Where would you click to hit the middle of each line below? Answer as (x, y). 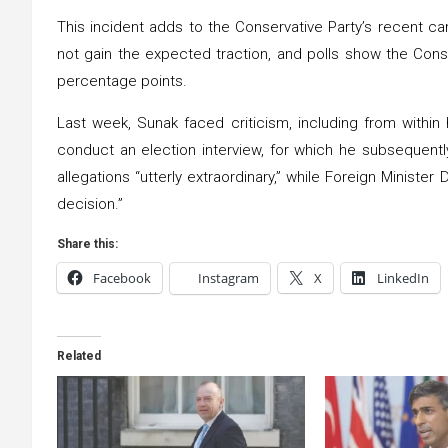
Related (79, 355)
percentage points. (122, 80)
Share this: (87, 243)
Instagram (228, 277)
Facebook (122, 277)
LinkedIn (403, 277)
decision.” (90, 203)
